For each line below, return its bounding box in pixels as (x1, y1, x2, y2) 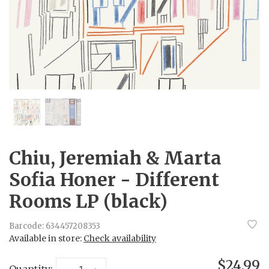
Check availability (83, 232, 156, 244)
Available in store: (9, 232, 83, 244)
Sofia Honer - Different (9, 168, 219, 191)
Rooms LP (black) (9, 189, 168, 213)
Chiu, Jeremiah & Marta (9, 146, 222, 169)
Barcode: (9, 221, 44, 232)
